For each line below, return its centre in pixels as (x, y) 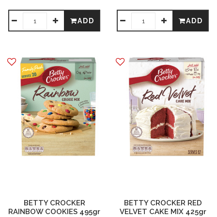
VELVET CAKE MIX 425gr (163, 212)
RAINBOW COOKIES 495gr (54, 212)
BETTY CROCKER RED (163, 203)
